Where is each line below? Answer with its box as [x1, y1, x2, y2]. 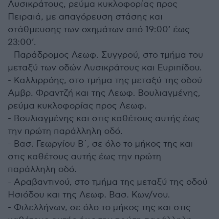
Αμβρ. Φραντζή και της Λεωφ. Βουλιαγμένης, [8, 88, 200, 98]
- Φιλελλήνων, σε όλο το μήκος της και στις [8, 202, 191, 213]
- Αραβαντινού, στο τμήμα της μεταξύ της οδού [8, 177, 208, 187]
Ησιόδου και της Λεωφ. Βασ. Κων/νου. [8, 190, 170, 200]
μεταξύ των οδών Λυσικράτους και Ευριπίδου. [8, 63, 202, 73]
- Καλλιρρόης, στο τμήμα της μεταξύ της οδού [8, 75, 202, 86]
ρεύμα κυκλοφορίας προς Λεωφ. [8, 101, 147, 111]
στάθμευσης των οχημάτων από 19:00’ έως [8, 24, 190, 35]
